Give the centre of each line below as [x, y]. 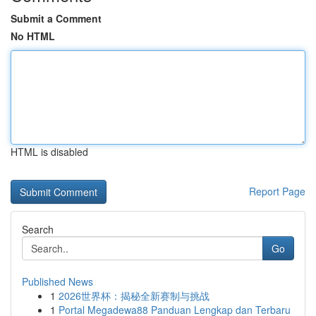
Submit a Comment [56, 18]
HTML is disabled [49, 152]
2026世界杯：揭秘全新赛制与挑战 [134, 296]
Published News [57, 281]
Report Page [277, 191]
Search [38, 229]
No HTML [33, 36]
